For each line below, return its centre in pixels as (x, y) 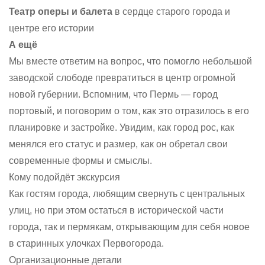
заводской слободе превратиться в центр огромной (122, 78)
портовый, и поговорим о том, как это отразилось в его (129, 111)
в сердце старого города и (171, 12)
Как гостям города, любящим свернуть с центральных (127, 194)
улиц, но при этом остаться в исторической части (116, 210)
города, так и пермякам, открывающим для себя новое (129, 227)
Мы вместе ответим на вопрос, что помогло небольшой (130, 61)
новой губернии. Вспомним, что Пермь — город (113, 94)
